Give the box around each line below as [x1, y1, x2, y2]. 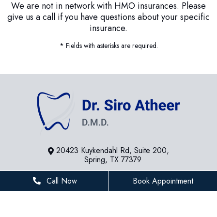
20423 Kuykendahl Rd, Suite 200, [56, 144, 169, 156]
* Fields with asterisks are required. [59, 40, 158, 50]
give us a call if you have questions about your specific [7, 10, 210, 23]
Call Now [44, 175, 77, 186]
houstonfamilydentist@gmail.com [61, 190, 167, 202]
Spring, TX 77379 [84, 154, 141, 165]
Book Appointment [133, 175, 193, 186]
